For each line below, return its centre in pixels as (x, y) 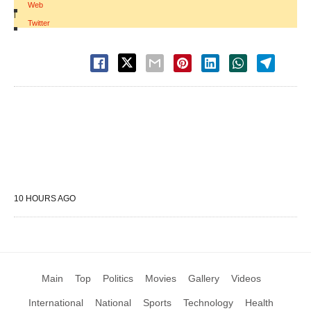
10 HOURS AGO (45, 199)
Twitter (39, 23)
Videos (246, 279)
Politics (118, 279)
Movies (160, 279)
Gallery (203, 279)
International (56, 303)
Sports (157, 303)
